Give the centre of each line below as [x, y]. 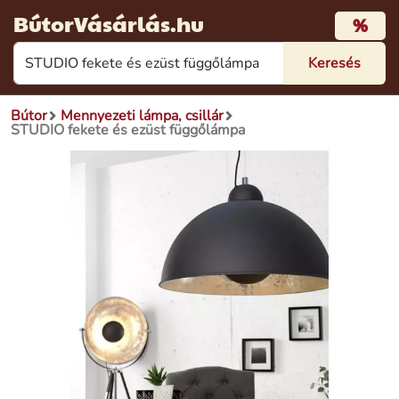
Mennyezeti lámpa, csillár [142, 116]
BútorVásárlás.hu [109, 23]
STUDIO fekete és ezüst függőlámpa [128, 130]
